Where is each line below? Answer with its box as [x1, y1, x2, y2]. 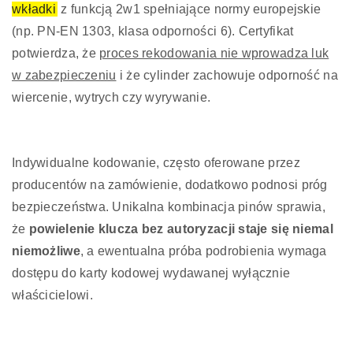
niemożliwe [12, 243, 80, 258]
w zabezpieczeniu [12, 68, 117, 82]
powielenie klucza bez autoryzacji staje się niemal [28, 221, 333, 236]
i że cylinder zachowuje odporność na [116, 68, 338, 82]
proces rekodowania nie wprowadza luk [99, 46, 329, 60]
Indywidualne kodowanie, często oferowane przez [12, 155, 300, 169]
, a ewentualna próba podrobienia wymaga [80, 243, 327, 258]
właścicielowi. [12, 288, 93, 302]
